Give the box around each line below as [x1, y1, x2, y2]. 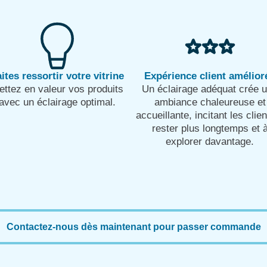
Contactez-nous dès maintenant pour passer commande [6, 222, 261, 232]
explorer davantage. [166, 135, 254, 147]
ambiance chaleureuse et [154, 96, 266, 108]
